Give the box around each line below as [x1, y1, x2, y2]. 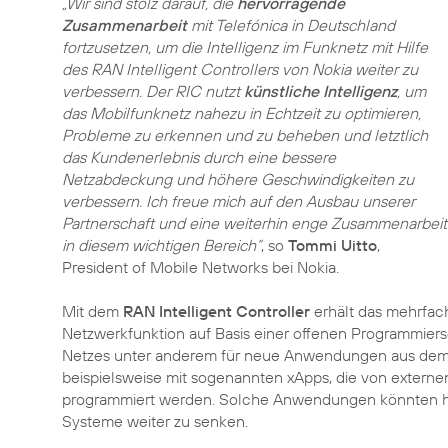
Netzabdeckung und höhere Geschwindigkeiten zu [62, 169, 414, 189]
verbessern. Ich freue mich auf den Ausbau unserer [62, 191, 415, 211]
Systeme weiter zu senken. [62, 411, 248, 431]
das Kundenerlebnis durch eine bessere [62, 147, 336, 167]
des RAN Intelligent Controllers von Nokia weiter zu [62, 59, 418, 79]
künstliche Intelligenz [244, 81, 397, 101]
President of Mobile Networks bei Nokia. [62, 257, 339, 277]
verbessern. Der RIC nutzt [62, 81, 244, 101]
